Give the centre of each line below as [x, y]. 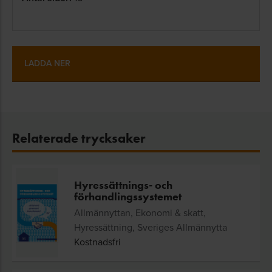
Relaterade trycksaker [79, 138]
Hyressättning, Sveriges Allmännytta [151, 227]
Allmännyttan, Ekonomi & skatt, [140, 213]
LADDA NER [47, 63]
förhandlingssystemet [128, 197]
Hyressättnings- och [123, 185]
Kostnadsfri [97, 242]
